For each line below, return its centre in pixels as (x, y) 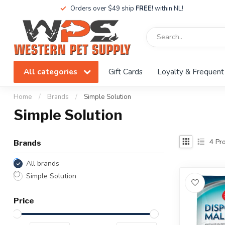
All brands (43, 163)
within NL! (168, 9)
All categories (51, 72)
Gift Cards (126, 72)
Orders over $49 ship (103, 9)
